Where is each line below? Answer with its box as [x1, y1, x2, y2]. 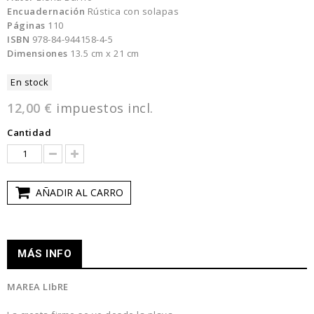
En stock [11, 76, 48, 89]
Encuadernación [7, 5, 85, 18]
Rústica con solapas [85, 5, 179, 18]
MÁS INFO [18, 247, 71, 261]
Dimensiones [7, 47, 68, 60]
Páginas [7, 19, 46, 32]
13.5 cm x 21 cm [67, 47, 139, 60]
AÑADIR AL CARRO [36, 186, 123, 200]
